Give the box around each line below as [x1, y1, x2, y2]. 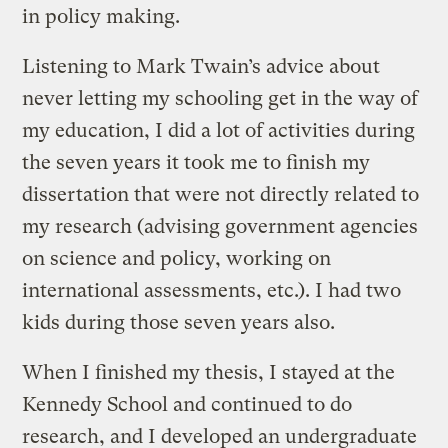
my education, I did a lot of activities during [22, 118, 416, 142]
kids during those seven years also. [22, 310, 336, 334]
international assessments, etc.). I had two [22, 278, 402, 302]
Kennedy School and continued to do [22, 392, 353, 416]
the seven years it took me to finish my [22, 150, 371, 174]
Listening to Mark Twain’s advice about [22, 54, 381, 78]
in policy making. [22, 4, 181, 28]
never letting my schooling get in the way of [22, 86, 419, 110]
